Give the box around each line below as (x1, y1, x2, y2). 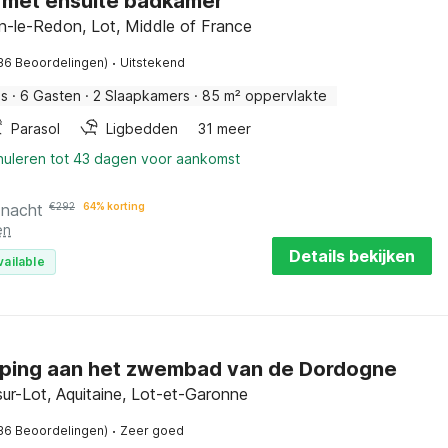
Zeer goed (120, 423, 184, 438)
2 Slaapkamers (93, 87, 190, 104)
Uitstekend (120, 55, 185, 70)
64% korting (83, 200, 145, 212)
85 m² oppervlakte (202, 87, 327, 104)
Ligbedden (106, 120, 178, 137)
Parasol (11, 120, 60, 137)
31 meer (198, 120, 251, 137)
